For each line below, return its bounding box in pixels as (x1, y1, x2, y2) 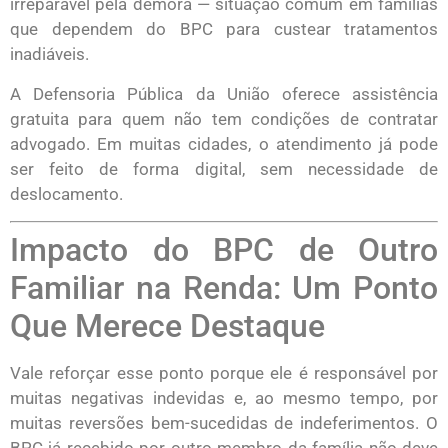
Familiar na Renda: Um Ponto (10, 268, 438, 307)
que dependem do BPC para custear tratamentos (10, 19, 438, 40)
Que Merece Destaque (10, 306, 325, 345)
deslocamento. (10, 183, 123, 204)
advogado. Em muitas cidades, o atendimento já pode (10, 133, 438, 154)
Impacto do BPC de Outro (10, 230, 438, 269)
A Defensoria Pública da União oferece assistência (10, 83, 438, 104)
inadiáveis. (10, 44, 89, 65)
